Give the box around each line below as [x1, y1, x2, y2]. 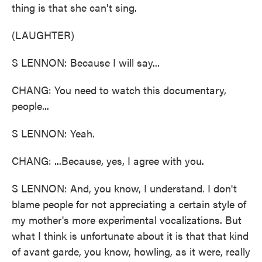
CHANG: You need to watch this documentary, [12, 82, 226, 97]
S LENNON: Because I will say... [12, 55, 160, 70]
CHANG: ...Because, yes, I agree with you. [12, 153, 204, 168]
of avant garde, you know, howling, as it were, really [12, 244, 250, 258]
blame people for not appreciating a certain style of [12, 196, 246, 211]
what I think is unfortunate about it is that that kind [12, 228, 249, 243]
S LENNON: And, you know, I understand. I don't [12, 181, 237, 195]
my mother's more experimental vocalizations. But [12, 212, 242, 227]
